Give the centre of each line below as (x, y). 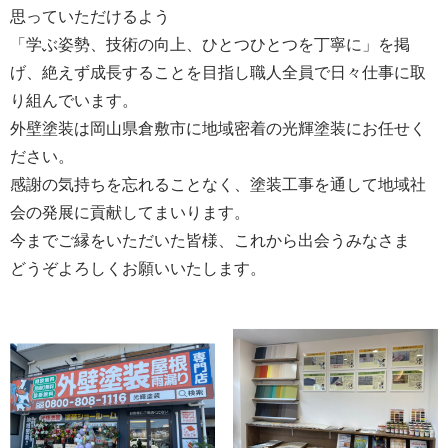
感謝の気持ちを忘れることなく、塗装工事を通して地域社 (218, 184)
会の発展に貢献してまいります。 (130, 212)
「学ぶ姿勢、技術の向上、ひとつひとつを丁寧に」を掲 (210, 44)
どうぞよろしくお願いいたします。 (138, 268)
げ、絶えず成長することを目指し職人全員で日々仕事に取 (218, 72)
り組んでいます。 (74, 100)
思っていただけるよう (90, 16)
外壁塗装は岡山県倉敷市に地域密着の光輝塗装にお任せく (218, 128)
